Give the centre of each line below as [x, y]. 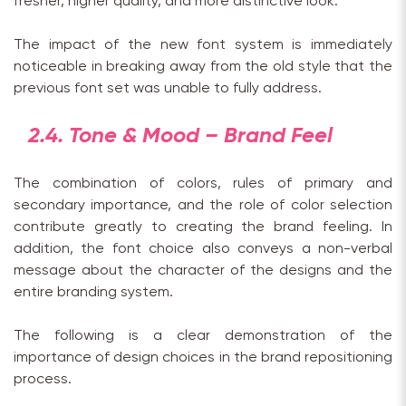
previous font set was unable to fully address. [168, 88]
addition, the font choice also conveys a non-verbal [203, 248]
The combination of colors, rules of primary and [203, 183]
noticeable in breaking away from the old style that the [203, 66]
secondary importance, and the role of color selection [203, 205]
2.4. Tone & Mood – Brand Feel [180, 136]
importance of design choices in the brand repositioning [203, 357]
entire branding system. [93, 292]
